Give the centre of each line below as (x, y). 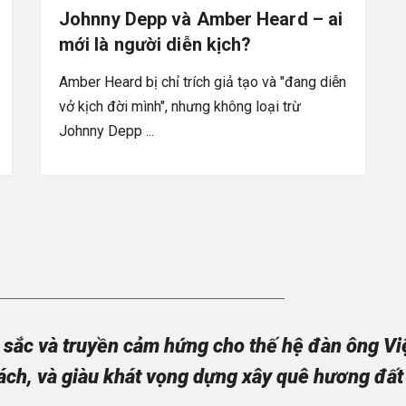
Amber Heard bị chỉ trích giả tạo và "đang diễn (203, 82)
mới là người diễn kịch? (155, 44)
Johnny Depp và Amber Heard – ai (201, 19)
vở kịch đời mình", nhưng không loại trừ (180, 106)
